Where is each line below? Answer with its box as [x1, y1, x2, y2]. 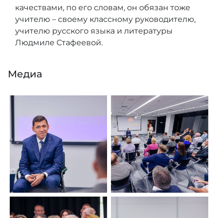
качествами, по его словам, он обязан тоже [15, 2, 190, 12]
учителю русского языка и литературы [15, 26, 173, 36]
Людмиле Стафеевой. [15, 37, 103, 47]
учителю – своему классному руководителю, [15, 14, 196, 24]
